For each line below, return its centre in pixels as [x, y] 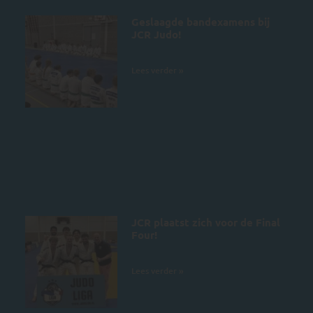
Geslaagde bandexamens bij [200, 22]
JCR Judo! [156, 35]
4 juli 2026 [151, 46]
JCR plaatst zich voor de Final [205, 223]
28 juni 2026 [155, 246]
